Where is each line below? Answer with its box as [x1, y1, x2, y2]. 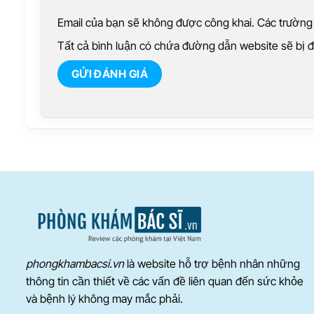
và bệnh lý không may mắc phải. [26, 291, 183, 306]
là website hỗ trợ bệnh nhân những [124, 256, 300, 271]
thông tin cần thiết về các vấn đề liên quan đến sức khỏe [26, 273, 303, 288]
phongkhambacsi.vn [26, 256, 124, 271]
